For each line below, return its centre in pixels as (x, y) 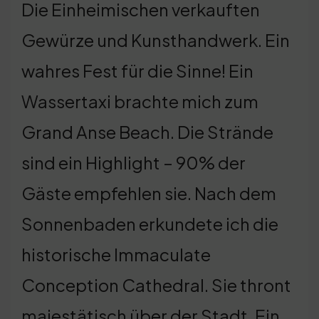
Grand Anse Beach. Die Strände (147, 131)
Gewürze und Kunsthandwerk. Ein (156, 40)
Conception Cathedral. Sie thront (156, 284)
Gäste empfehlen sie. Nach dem (149, 193)
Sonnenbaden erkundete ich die (150, 223)
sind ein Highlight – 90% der (134, 162)
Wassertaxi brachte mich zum (140, 101)
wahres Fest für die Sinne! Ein (137, 70)
